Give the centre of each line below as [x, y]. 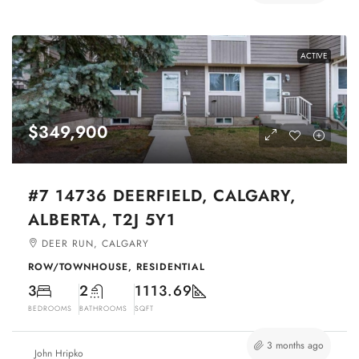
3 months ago [295, 345]
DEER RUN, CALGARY [95, 243]
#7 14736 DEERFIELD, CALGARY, [162, 196]
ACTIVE [314, 55]
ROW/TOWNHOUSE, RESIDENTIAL [117, 266]
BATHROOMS [103, 308]
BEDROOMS [50, 308]
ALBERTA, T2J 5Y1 [102, 220]
